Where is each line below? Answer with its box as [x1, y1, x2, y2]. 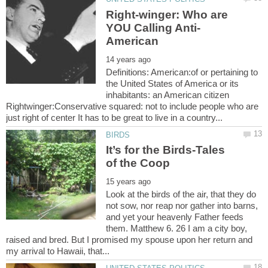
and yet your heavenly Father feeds [106, 212, 244, 223]
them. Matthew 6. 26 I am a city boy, [106, 223, 248, 234]
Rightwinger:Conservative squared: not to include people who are [6, 100, 258, 111]
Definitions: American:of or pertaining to [106, 66, 258, 77]
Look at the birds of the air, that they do [106, 189, 257, 200]
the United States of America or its [106, 78, 239, 89]
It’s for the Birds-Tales [106, 144, 226, 157]
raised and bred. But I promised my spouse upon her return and [6, 234, 252, 245]
